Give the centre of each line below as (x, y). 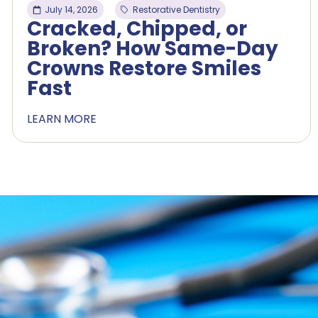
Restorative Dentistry (176, 10)
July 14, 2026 (71, 10)
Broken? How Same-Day (152, 49)
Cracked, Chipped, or (137, 29)
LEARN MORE (61, 119)
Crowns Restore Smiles (144, 69)
